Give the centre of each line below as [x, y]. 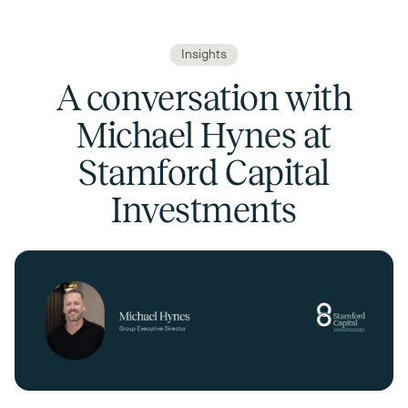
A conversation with [204, 98]
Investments [204, 210]
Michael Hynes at [204, 135]
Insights [204, 54]
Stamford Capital [204, 173]
